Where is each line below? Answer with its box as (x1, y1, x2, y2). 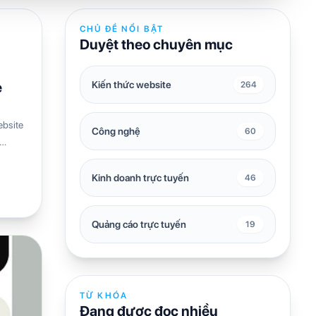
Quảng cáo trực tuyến (92, 218, 186, 230)
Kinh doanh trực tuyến (92, 171, 189, 183)
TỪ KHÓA (80, 290, 128, 300)
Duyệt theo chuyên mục (80, 35, 233, 53)
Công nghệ (92, 125, 140, 137)
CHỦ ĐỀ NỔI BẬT (80, 23, 164, 34)
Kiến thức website (92, 78, 171, 90)
